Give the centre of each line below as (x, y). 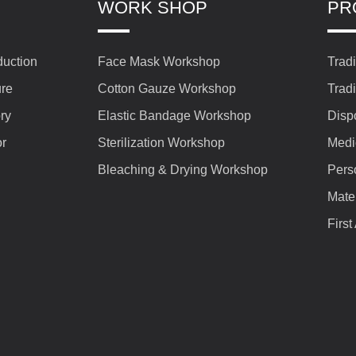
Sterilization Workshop (161, 143)
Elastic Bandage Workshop (174, 116)
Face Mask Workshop (159, 62)
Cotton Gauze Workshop (166, 89)
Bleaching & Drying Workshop (182, 170)
